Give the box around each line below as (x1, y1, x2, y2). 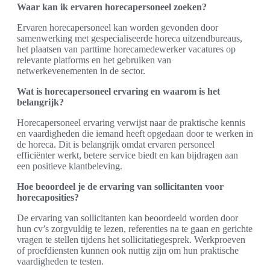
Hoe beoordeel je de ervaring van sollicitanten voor (17, 181, 224, 192)
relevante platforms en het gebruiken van (17, 54, 171, 65)
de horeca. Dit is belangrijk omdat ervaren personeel (17, 139, 215, 149)
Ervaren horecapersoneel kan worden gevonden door (17, 22, 218, 33)
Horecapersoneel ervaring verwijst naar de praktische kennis (17, 117, 245, 128)
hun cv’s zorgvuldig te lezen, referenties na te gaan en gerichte (17, 223, 253, 234)
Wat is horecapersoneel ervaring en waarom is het (17, 86, 220, 96)
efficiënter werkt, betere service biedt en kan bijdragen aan (17, 149, 238, 160)
